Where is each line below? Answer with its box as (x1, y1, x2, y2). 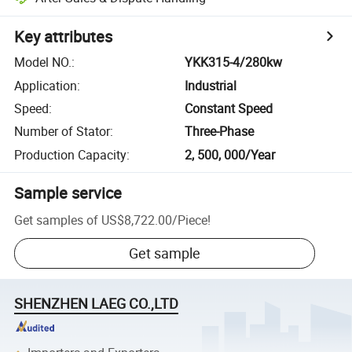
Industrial (185, 76, 237, 94)
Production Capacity (14, 145, 127, 163)
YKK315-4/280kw (185, 53, 283, 71)
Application (14, 76, 78, 94)
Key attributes (14, 26, 113, 48)
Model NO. (14, 53, 72, 71)
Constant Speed (185, 99, 273, 117)
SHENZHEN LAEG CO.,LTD (14, 294, 179, 313)
